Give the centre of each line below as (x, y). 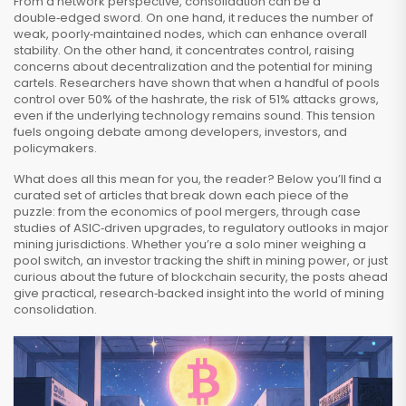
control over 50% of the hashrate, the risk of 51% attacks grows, (196, 99)
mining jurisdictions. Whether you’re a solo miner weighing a (190, 244)
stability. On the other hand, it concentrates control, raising (184, 50)
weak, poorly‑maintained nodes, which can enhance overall (190, 34)
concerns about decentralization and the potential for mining (193, 67)
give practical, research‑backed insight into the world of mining (199, 293)
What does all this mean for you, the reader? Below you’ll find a (198, 179)
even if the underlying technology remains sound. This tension (194, 116)
